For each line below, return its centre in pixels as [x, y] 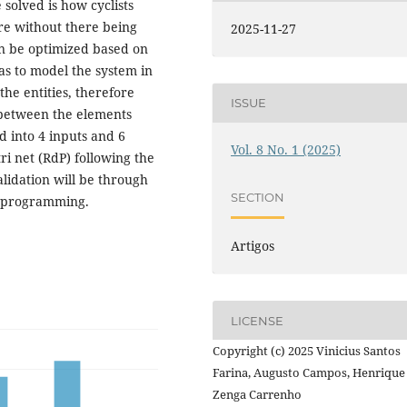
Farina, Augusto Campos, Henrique [309, 373]
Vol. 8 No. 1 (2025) [286, 149]
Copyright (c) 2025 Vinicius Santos [307, 351]
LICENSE [258, 320]
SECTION [258, 197]
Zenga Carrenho [257, 395]
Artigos [253, 246]
